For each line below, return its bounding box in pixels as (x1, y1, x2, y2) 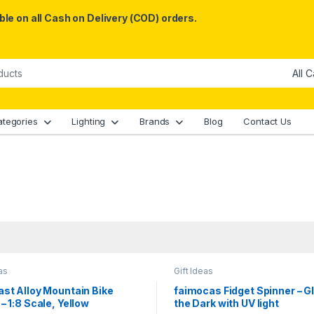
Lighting (71, 116, 106, 127)
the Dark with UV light (173, 296, 279, 309)
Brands (139, 116, 170, 127)
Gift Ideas (173, 266, 213, 277)
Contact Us (243, 116, 292, 127)
